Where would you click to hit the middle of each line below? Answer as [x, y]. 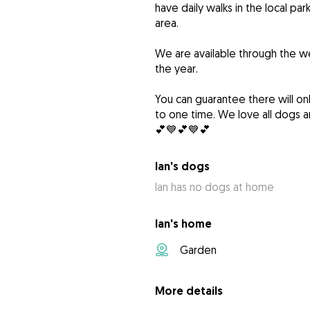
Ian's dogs [182, 167]
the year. [176, 69]
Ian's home [183, 224]
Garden [198, 250]
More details [189, 291]
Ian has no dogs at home [214, 187]
